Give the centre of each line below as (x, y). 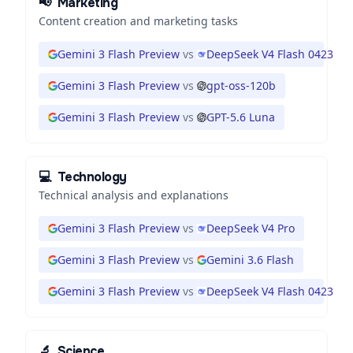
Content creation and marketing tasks (138, 21)
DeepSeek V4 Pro (251, 228)
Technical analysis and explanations (134, 195)
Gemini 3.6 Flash (250, 260)
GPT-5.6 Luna (241, 117)
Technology (92, 177)
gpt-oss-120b (241, 85)
